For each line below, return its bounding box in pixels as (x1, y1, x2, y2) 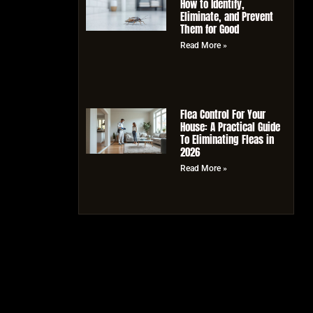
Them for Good (180, 20, 239, 37)
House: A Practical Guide (180, 118, 280, 135)
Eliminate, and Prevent (180, 8, 273, 24)
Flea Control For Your (180, 105, 265, 122)
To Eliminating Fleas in (180, 131, 274, 147)
